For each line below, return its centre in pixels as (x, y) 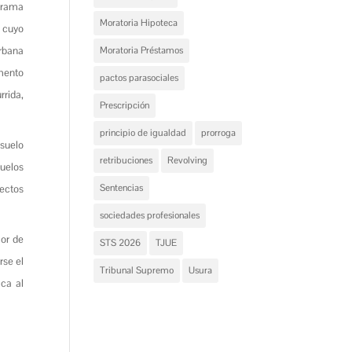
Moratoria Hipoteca (139, 23)
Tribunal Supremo (137, 270)
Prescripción (125, 105)
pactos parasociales (139, 78)
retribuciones (126, 160)
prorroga (219, 133)
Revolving (188, 160)
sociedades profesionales (150, 215)
